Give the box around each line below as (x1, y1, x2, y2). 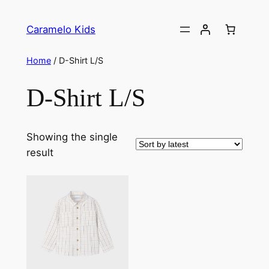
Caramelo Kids (26, 23, 95, 35)
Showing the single (26, 130, 118, 143)
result (26, 146, 53, 159)
